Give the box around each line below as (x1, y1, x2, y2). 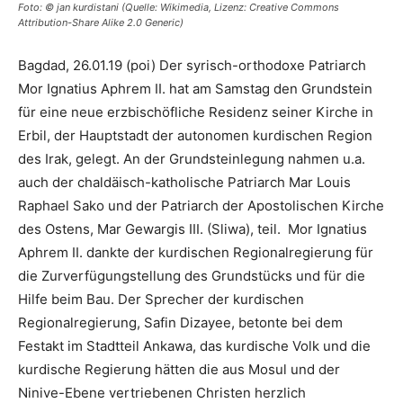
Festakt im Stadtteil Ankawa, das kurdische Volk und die (18, 337, 371, 354)
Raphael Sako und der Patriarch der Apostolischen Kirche (18, 197, 384, 214)
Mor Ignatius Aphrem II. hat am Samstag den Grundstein (18, 80, 372, 97)
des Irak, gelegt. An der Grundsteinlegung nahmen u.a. (18, 150, 365, 167)
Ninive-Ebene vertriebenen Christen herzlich (18, 384, 306, 401)
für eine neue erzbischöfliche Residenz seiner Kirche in (18, 103, 373, 121)
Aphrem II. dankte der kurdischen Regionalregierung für (18, 244, 373, 261)
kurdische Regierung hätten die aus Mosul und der (18, 361, 340, 378)
